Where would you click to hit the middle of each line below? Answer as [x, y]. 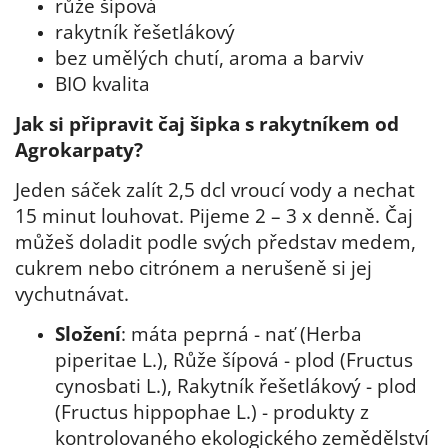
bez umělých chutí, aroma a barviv [209, 58]
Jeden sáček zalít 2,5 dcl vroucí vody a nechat [215, 190]
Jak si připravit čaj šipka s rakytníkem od [207, 124]
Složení [88, 334]
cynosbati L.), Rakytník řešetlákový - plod [236, 386]
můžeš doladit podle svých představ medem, [215, 242]
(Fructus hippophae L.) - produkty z [212, 412]
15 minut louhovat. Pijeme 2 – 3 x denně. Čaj [214, 216]
